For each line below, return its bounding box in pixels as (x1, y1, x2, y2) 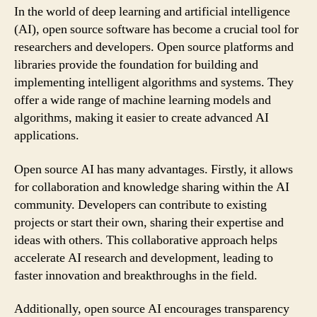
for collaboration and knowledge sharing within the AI (14, 178, 289, 195)
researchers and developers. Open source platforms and (14, 39, 294, 55)
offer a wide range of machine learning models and (14, 92, 271, 108)
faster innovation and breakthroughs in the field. (14, 267, 258, 284)
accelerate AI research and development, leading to (14, 249, 273, 266)
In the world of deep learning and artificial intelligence (14, 4, 290, 20)
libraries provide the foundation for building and (14, 57, 258, 73)
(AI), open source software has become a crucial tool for (14, 21, 299, 38)
